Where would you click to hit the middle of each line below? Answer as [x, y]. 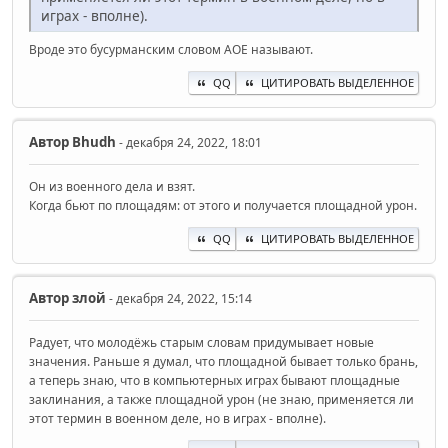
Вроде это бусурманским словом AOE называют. [171, 50]
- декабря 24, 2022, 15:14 [179, 299]
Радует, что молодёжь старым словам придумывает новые [201, 343]
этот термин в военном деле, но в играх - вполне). [177, 419]
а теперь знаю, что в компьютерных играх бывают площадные [214, 381]
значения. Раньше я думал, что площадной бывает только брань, [223, 362]
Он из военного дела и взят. [112, 187]
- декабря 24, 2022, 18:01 [189, 143]
